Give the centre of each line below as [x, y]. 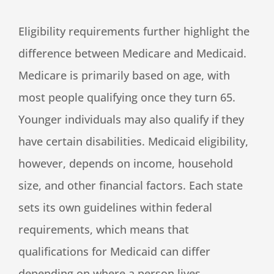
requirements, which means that [104, 229]
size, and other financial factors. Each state [131, 185]
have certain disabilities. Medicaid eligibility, [133, 141]
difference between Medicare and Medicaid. [132, 53]
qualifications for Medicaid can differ [114, 251]
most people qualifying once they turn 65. [127, 97]
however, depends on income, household [126, 163]
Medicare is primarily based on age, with [124, 75]
